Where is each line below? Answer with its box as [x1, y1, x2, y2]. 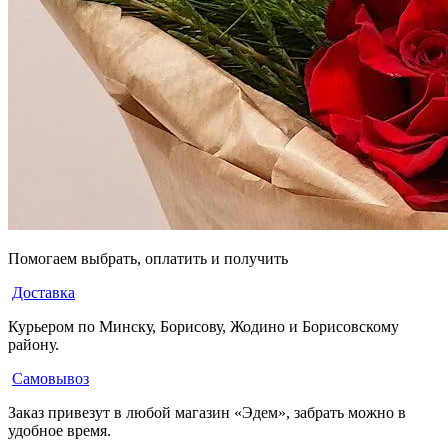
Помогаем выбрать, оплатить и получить [8, 249, 288, 267]
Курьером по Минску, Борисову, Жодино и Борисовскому [8, 317, 399, 335]
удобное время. [8, 421, 111, 439]
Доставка [12, 283, 75, 301]
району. [8, 335, 59, 353]
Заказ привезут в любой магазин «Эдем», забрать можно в [8, 403, 406, 421]
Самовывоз [12, 369, 89, 387]
